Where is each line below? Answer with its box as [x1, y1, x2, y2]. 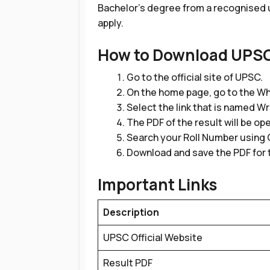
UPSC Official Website [103, 231, 202, 244]
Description [103, 206, 159, 219]
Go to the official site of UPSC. [127, 71, 263, 84]
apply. [98, 16, 124, 30]
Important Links [98, 174, 217, 195]
